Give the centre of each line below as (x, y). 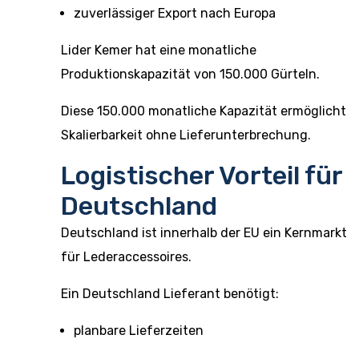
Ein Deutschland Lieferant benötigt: (170, 294)
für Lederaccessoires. (126, 257)
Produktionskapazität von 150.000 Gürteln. (190, 74)
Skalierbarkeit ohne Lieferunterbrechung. (186, 135)
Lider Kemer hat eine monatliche (159, 50)
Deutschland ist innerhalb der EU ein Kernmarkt (204, 233)
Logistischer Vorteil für (202, 175)
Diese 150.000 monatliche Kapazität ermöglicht (204, 111)
